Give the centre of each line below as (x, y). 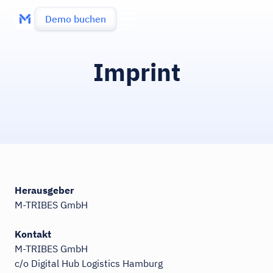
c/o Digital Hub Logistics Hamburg (89, 263)
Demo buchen (76, 19)
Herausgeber (44, 190)
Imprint (136, 72)
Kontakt (33, 234)
